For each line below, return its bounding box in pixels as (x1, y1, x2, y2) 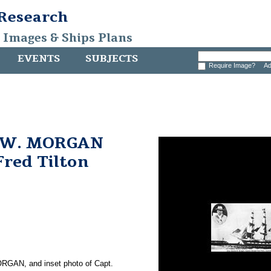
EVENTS (18, 52, 60, 65)
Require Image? (208, 62, 259, 69)
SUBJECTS (85, 52, 138, 65)
